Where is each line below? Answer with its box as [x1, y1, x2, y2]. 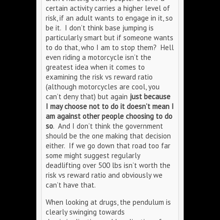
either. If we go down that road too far [46, 141, 170, 150]
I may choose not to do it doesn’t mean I [46, 102, 174, 111]
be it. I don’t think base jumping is [46, 23, 154, 32]
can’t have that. [46, 180, 96, 190]
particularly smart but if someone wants [46, 33, 173, 42]
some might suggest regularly [46, 151, 140, 160]
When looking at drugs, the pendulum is [46, 197, 171, 207]
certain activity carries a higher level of [46, 3, 170, 13]
